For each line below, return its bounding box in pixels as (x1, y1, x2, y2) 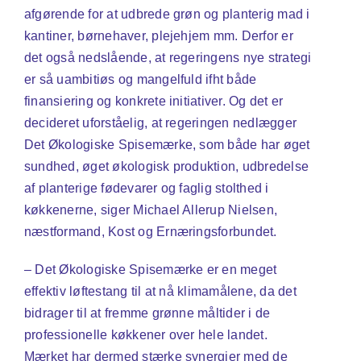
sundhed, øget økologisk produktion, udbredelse (23, 159, 309, 173)
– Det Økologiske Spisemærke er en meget (23, 262, 277, 276)
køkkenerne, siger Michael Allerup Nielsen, (23, 202, 278, 217)
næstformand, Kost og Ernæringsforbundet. (23, 224, 277, 239)
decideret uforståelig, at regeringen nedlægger (23, 115, 297, 130)
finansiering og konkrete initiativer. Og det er (23, 93, 284, 108)
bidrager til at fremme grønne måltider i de (23, 305, 271, 320)
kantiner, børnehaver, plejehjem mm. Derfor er (23, 28, 293, 43)
